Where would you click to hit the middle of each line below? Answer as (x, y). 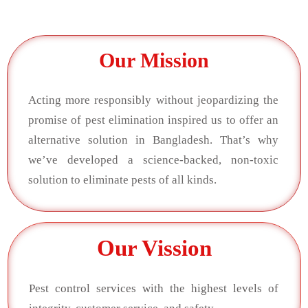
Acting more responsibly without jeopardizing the (153, 100)
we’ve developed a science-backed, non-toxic (153, 159)
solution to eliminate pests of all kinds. (122, 179)
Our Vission (154, 248)
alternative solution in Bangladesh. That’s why (153, 140)
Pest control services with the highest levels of (154, 289)
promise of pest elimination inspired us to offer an (153, 120)
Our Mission (154, 60)
